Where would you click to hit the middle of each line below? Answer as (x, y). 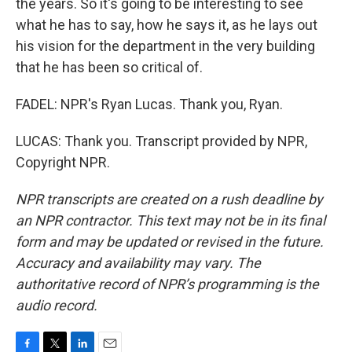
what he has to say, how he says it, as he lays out (167, 25)
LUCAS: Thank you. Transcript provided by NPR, (161, 141)
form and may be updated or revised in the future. (170, 242)
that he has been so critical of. (109, 67)
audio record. (57, 305)
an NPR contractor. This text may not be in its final (170, 220)
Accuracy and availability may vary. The (138, 263)
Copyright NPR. (63, 162)
